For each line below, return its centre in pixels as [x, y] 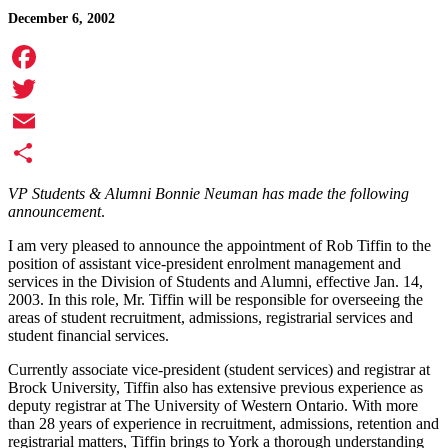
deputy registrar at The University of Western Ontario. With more [213, 406]
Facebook [39, 89]
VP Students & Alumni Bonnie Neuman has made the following [208, 194]
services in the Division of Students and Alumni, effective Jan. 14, [215, 282]
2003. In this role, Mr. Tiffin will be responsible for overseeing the [215, 300]
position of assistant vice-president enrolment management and [204, 264]
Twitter [30, 121]
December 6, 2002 [61, 19]
